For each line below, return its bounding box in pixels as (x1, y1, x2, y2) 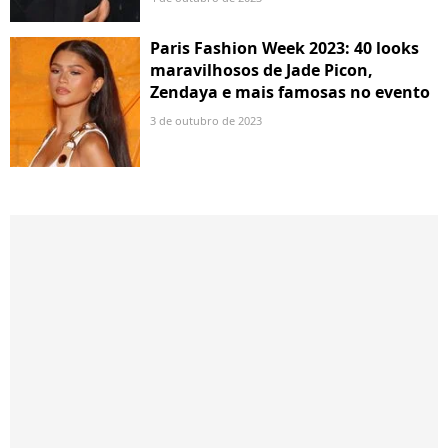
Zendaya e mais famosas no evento (150, 80, 430, 103)
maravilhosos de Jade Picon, (150, 58, 373, 81)
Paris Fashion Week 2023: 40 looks (150, 36, 419, 59)
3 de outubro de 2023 (150, 112, 262, 128)
